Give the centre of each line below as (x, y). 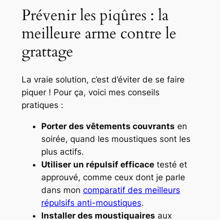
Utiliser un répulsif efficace (97, 165)
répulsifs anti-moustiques (91, 203)
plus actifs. (62, 152)
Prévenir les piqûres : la (95, 15)
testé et (170, 165)
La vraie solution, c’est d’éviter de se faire (103, 80)
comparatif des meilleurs (131, 190)
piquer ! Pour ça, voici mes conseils (90, 93)
